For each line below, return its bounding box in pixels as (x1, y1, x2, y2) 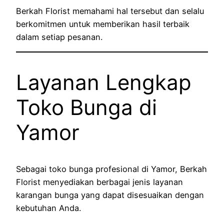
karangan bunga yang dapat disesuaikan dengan (16, 190, 204, 200)
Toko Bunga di (16, 94, 157, 120)
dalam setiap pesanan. (16, 32, 102, 42)
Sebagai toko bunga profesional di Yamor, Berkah (16, 164, 207, 174)
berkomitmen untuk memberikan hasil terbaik (16, 19, 189, 29)
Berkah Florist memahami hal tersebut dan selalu (16, 6, 204, 16)
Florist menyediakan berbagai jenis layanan (16, 177, 183, 187)
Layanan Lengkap (16, 69, 191, 95)
